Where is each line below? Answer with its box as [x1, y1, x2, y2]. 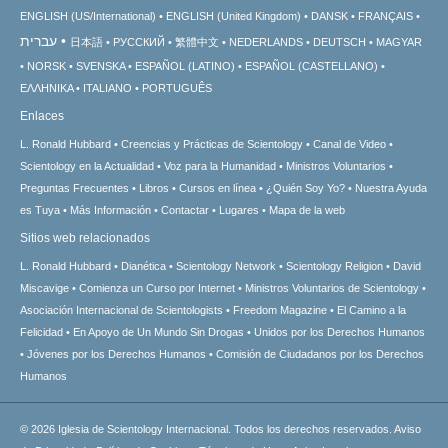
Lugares [219, 203, 259, 216]
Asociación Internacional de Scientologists [20, 303, 223, 316]
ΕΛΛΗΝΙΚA [20, 81, 73, 94]
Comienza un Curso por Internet [79, 281, 235, 294]
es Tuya [20, 203, 60, 216]
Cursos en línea [179, 181, 256, 194]
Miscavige [20, 281, 69, 294]
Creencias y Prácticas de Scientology [121, 137, 303, 150]
